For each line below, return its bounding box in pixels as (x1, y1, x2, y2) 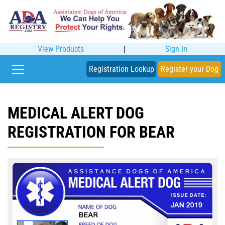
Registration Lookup (88, 64, 154, 74)
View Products (38, 44, 84, 54)
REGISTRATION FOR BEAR (8, 122, 175, 142)
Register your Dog (161, 64, 219, 74)
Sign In (165, 44, 187, 54)
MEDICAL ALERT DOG (8, 103, 144, 123)
